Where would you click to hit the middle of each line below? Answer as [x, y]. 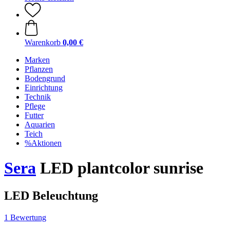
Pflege [35, 106]
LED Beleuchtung [51, 195]
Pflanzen [39, 69]
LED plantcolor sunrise [120, 168]
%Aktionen [43, 143]
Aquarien [40, 124]
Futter [34, 115]
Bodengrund [45, 78]
